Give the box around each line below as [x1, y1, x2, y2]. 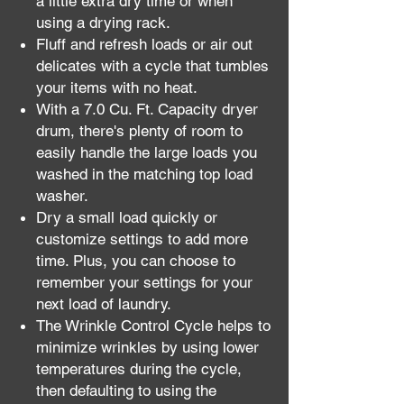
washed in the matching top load [36, 165, 252, 183]
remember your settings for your [36, 273, 252, 291]
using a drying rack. [36, 14, 170, 32]
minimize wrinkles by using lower [36, 338, 259, 356]
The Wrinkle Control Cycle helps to [36, 317, 271, 335]
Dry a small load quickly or [36, 208, 217, 226]
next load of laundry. [36, 295, 171, 313]
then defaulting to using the [36, 381, 216, 399]
